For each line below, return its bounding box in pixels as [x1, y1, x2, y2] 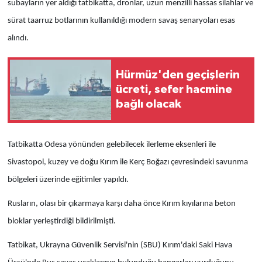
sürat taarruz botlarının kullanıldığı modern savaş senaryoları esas [7, 16, 235, 25]
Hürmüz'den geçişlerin [116, 69, 240, 81]
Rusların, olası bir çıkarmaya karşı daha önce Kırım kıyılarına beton [7, 199, 236, 208]
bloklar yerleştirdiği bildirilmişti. [7, 216, 116, 226]
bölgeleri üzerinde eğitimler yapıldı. [7, 175, 129, 184]
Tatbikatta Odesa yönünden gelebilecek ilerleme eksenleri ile [7, 140, 216, 149]
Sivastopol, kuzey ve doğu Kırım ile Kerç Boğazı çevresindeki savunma [7, 157, 248, 167]
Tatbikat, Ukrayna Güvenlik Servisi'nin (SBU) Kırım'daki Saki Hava [7, 240, 232, 250]
